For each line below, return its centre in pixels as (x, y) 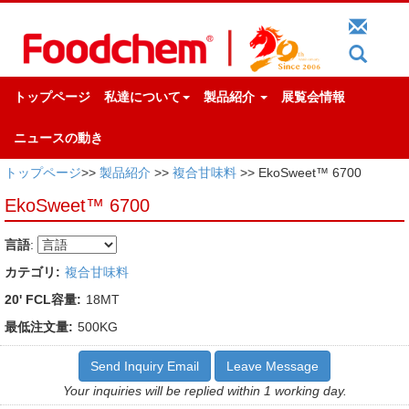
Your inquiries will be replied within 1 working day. (204, 390)
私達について (142, 96)
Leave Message (273, 366)
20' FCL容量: (43, 299)
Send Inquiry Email (145, 366)
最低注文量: (39, 326)
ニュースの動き (58, 137)
